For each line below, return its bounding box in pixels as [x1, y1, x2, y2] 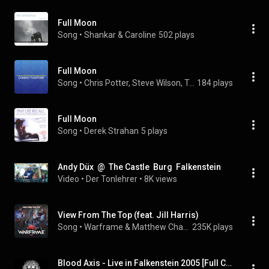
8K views [144, 174, 177, 184]
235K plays [192, 222, 233, 232]
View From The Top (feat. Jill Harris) [58, 210, 199, 220]
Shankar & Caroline [84, 30, 156, 40]
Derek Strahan [84, 126, 139, 136]
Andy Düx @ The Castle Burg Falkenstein [58, 162, 221, 172]
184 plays [197, 78, 233, 88]
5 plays [141, 126, 168, 136]
